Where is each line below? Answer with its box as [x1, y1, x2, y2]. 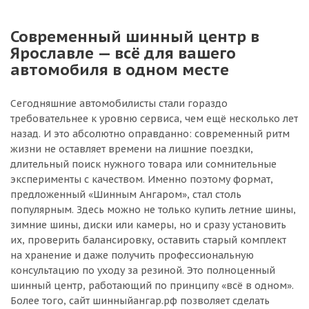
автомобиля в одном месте [10, 59, 229, 79]
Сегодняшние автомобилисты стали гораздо [10, 97, 228, 110]
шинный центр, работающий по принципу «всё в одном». [10, 279, 294, 292]
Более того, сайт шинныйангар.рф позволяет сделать [10, 295, 270, 307]
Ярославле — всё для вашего [10, 43, 236, 63]
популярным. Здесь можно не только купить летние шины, [10, 203, 296, 216]
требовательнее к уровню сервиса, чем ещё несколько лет [10, 112, 298, 125]
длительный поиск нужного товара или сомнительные [10, 158, 277, 170]
